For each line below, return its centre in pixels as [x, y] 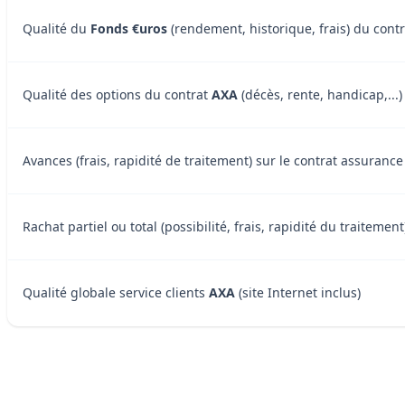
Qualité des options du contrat [117, 94]
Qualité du [57, 28]
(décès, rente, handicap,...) [320, 94]
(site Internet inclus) [298, 292]
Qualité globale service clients [116, 292]
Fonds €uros [129, 28]
